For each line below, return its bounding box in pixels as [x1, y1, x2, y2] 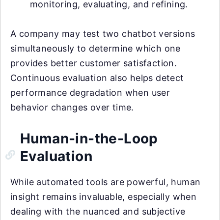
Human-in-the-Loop [20, 130, 158, 147]
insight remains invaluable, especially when [10, 192, 197, 202]
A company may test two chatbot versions [10, 28, 195, 39]
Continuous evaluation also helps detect [10, 73, 184, 83]
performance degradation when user [10, 87, 170, 98]
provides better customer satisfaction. [10, 58, 177, 69]
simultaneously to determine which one [10, 43, 181, 54]
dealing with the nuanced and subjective [10, 206, 186, 217]
